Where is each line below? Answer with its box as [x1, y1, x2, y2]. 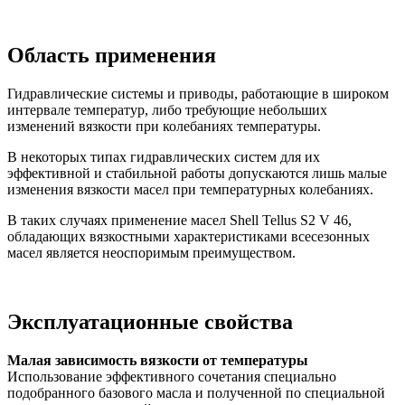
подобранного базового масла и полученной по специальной [7, 385, 385, 401]
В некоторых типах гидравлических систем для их [7, 149, 320, 165]
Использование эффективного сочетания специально [7, 369, 336, 385]
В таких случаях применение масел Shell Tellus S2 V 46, [7, 212, 352, 229]
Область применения [7, 43, 216, 68]
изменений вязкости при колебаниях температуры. [7, 118, 321, 135]
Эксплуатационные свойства [7, 310, 293, 334]
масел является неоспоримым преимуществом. [7, 245, 296, 261]
